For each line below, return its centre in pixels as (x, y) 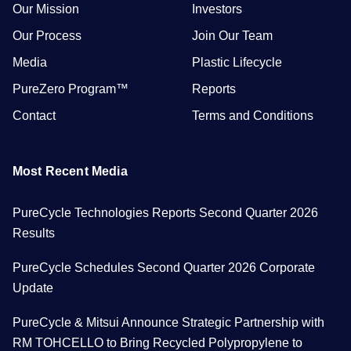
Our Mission (46, 9)
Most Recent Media (70, 172)
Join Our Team (232, 36)
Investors (217, 9)
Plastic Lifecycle (237, 63)
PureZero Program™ (71, 89)
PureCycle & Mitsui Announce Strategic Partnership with (168, 323)
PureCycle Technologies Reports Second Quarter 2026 (165, 213)
